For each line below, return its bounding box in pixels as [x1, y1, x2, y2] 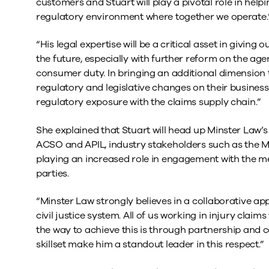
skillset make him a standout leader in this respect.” [36, 238, 265, 252]
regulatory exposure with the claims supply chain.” [36, 95, 262, 109]
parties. [36, 166, 69, 180]
